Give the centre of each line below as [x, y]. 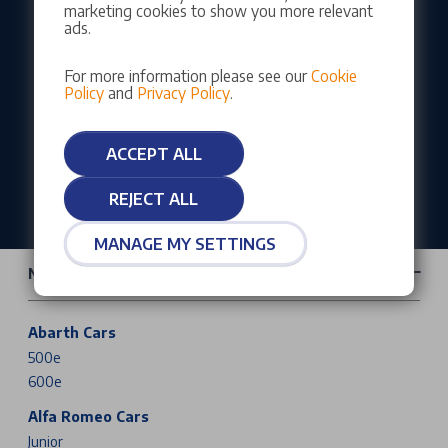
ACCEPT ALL [153, 153]
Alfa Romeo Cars [88, 417]
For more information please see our [187, 75]
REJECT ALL [154, 198]
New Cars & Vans [90, 274]
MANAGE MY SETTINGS [185, 243]
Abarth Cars [72, 333]
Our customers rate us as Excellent [224, 27]
